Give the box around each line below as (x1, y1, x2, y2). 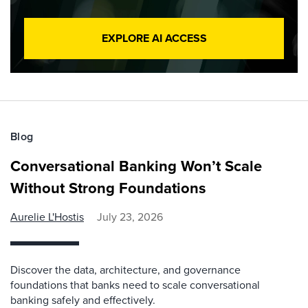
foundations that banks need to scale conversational (10, 277, 260, 293)
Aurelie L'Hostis (10, 209, 84, 225)
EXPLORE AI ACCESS (101, 30, 207, 46)
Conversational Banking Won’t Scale (10, 155, 262, 177)
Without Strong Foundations (10, 177, 206, 199)
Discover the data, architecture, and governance (10, 262, 241, 278)
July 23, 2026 (97, 209, 163, 225)
